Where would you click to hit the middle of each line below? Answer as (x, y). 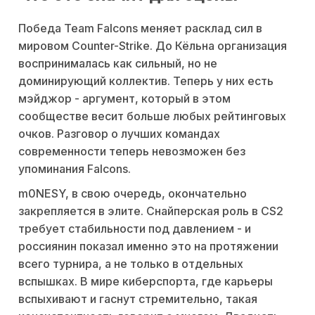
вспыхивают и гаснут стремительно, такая (138, 299)
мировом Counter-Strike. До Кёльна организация (153, 46)
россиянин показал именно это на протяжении (148, 246)
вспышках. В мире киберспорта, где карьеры (146, 282)
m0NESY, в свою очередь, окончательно (133, 194)
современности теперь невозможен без (132, 152)
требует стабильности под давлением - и (135, 229)
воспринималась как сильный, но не (118, 64)
